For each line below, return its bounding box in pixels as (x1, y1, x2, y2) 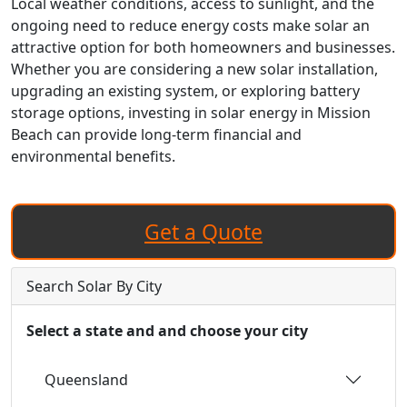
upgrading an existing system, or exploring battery (11, 81, 360, 101)
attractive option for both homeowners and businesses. (11, 37, 395, 57)
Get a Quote (144, 217, 263, 246)
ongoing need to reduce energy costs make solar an (11, 15, 370, 35)
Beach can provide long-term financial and (11, 124, 302, 144)
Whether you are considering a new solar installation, (11, 59, 378, 79)
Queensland (45, 369, 128, 390)
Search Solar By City (26, 276, 162, 296)
